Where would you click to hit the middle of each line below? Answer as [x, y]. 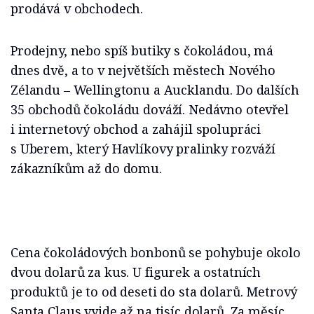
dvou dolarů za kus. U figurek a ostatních [136, 272]
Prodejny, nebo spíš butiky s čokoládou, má [142, 51]
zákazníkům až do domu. [86, 169]
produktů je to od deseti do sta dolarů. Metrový [154, 292]
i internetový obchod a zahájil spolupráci [136, 129]
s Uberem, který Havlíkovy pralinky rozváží [143, 149]
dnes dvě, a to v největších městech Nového [143, 70]
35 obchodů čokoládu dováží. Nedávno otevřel [150, 110]
